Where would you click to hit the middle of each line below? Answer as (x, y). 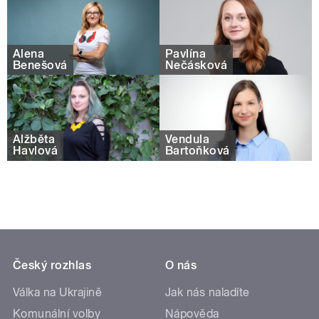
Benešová (40, 65)
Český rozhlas (52, 265)
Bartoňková (198, 151)
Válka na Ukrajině (58, 292)
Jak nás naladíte (208, 292)
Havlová (36, 151)
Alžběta (34, 140)
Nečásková (197, 65)
